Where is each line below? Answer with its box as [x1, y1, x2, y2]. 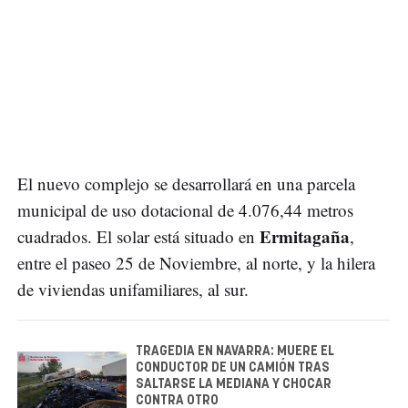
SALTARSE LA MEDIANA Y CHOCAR [136, 377, 331, 391]
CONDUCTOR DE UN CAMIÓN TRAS [136, 361, 330, 374]
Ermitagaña [260, 223, 350, 249]
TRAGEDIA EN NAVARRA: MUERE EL [136, 344, 334, 358]
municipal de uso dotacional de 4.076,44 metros [17, 198, 353, 221]
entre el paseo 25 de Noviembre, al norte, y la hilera [17, 250, 375, 274]
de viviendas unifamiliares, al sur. [17, 277, 249, 301]
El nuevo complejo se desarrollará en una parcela [17, 171, 355, 195]
